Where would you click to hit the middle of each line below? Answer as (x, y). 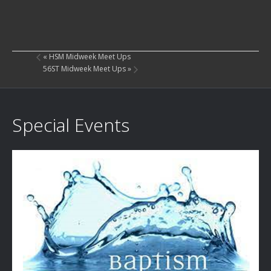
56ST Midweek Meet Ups (85, 69)
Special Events (71, 125)
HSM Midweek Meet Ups (89, 57)
